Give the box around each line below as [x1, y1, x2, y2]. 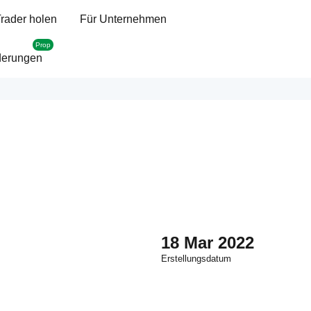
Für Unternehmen [80, 13, 167, 25]
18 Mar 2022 [161, 233, 254, 252]
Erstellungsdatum [161, 253, 231, 264]
